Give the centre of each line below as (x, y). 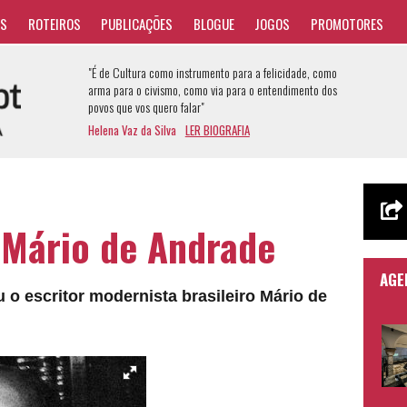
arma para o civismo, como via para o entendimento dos (213, 89)
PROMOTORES (347, 24)
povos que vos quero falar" (147, 107)
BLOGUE (213, 24)
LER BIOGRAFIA (217, 129)
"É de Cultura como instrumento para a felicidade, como (213, 72)
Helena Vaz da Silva (134, 129)
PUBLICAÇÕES (137, 24)
